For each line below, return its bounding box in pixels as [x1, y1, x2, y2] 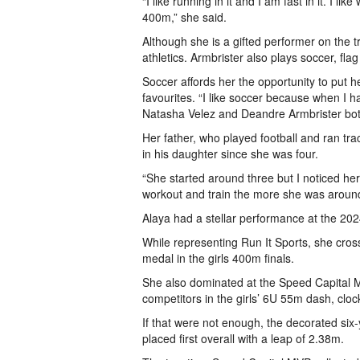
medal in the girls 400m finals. [142, 250, 294, 266]
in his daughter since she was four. [142, 145, 318, 162]
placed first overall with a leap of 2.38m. [142, 330, 347, 346]
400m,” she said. [142, 9, 230, 25]
